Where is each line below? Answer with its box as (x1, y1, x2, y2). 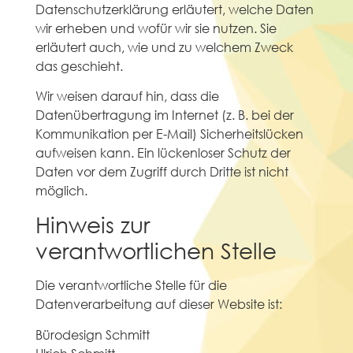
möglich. (35, 182, 87, 199)
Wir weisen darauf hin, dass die (35, 87, 219, 105)
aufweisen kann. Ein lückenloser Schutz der (35, 144, 291, 162)
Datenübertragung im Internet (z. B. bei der (35, 106, 294, 124)
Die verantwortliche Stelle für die (35, 277, 227, 294)
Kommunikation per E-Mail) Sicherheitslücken (35, 125, 303, 143)
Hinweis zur (35, 210, 150, 238)
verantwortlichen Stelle (35, 236, 277, 264)
